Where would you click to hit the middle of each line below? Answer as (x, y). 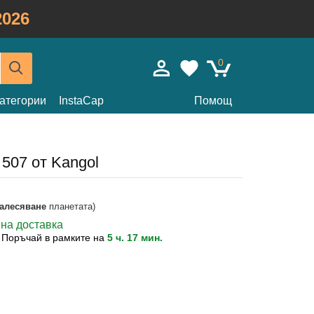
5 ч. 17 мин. (135, 238)
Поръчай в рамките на (54, 238)
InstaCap (81, 101)
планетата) (71, 206)
